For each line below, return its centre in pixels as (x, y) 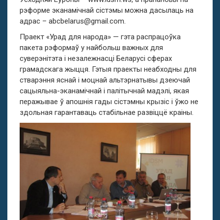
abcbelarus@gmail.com (86, 21)
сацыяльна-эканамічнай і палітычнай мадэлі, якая (104, 91)
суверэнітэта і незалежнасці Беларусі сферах (96, 58)
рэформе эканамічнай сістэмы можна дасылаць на (107, 10)
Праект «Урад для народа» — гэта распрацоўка (100, 37)
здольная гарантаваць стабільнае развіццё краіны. (107, 112)
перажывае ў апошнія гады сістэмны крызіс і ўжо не (109, 101)
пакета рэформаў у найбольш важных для (91, 47)
